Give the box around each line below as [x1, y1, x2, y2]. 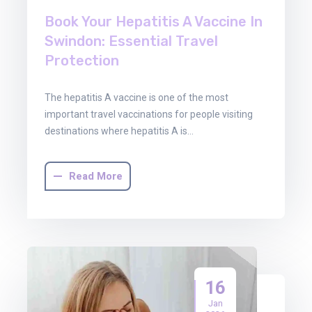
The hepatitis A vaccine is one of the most [45, 92, 228, 104]
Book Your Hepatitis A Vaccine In [45, 13, 263, 31]
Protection [45, 52, 119, 70]
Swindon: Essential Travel [45, 33, 218, 50]
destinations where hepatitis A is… [45, 125, 194, 137]
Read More [68, 169, 123, 185]
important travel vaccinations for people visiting [45, 109, 253, 120]
